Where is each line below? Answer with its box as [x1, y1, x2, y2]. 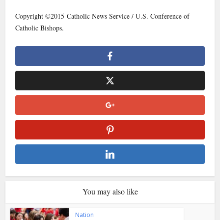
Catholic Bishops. [15, 23, 64, 33]
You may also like [82, 186, 138, 197]
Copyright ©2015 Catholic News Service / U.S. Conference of [15, 11, 190, 21]
